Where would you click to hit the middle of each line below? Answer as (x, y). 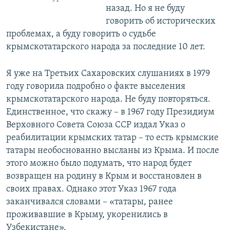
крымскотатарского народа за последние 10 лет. (106, 47)
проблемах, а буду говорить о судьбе (81, 34)
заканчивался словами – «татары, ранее (90, 202)
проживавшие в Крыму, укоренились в (87, 215)
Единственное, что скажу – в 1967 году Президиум (110, 112)
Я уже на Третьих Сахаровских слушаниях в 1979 (108, 73)
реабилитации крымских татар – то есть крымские (112, 138)
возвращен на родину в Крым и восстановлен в (104, 176)
